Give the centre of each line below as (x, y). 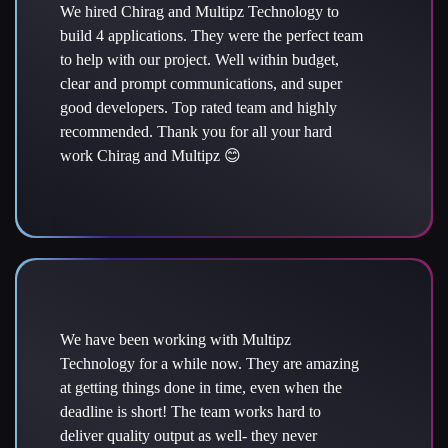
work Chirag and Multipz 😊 (150, 156)
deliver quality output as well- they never (188, 436)
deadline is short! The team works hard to (190, 412)
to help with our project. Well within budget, (199, 60)
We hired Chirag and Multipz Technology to (199, 12)
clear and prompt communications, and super (201, 84)
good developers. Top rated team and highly (198, 108)
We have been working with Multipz (175, 340)
